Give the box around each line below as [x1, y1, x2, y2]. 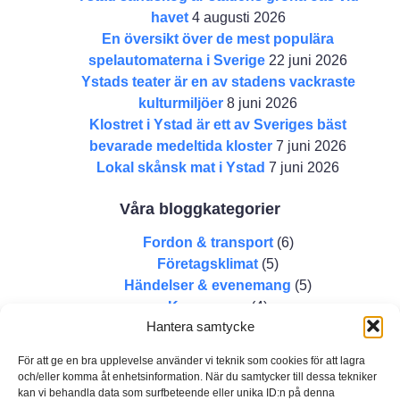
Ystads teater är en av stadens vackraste [80, 74, 355, 89]
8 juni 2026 [227, 96, 297, 111]
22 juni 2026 [269, 53, 347, 68]
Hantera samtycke [146, 318, 254, 334]
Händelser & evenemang [124, 278, 291, 293]
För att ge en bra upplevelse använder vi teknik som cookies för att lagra [18, 354, 365, 367]
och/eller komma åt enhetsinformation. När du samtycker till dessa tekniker [18, 371, 377, 383]
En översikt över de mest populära [102, 31, 334, 46]
